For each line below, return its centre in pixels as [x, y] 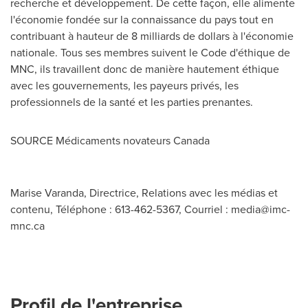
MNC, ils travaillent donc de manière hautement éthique [145, 69]
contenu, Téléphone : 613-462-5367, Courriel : [121, 209]
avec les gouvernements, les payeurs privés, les [124, 86]
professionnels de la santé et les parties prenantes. [132, 102]
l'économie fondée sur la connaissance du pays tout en [142, 20]
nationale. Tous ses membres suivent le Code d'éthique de [150, 53]
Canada [191, 141]
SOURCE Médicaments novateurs [92, 141]
